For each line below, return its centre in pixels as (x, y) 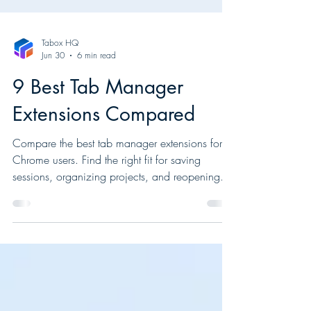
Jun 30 (53, 105)
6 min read (96, 105)
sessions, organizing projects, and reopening (116, 226)
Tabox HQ (60, 93)
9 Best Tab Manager (98, 137)
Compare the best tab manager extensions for (117, 193)
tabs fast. (33, 243)
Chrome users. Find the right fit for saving (107, 210)
